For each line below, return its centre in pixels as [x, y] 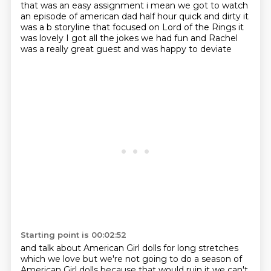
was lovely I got [54, 38]
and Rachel [214, 38]
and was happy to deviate [177, 49]
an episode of [50, 16]
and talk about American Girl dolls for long [109, 248]
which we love [51, 259]
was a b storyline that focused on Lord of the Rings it [132, 27]
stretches [218, 248]
